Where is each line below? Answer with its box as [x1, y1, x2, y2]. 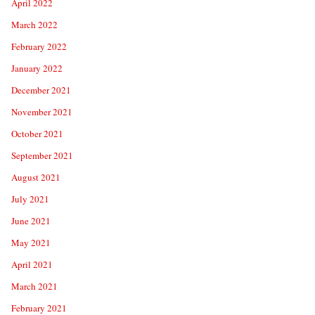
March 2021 [11, 280, 58, 292]
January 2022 [11, 62, 63, 75]
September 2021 [11, 149, 73, 162]
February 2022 [11, 40, 67, 53]
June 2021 [11, 214, 51, 227]
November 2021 [11, 105, 72, 118]
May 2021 [11, 236, 51, 249]
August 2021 [11, 171, 60, 184]
